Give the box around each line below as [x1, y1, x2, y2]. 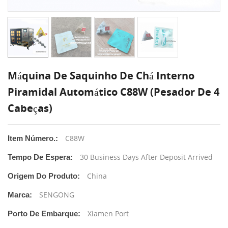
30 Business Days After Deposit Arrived [80, 152, 213, 162]
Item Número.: [8, 133, 58, 142]
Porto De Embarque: [8, 209, 80, 218]
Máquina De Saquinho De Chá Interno [8, 68, 194, 82]
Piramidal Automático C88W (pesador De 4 [8, 84, 219, 99]
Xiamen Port [88, 208, 129, 218]
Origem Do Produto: [8, 171, 80, 180]
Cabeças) [8, 101, 52, 115]
